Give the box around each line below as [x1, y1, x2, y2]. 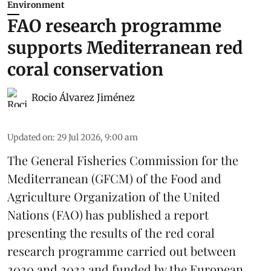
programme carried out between [58, 242, 236, 259]
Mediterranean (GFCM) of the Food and [7, 169, 221, 186]
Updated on [7, 131, 53, 143]
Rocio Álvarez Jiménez [31, 91, 135, 103]
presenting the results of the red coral [7, 224, 215, 241]
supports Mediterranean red [7, 36, 243, 59]
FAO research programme [7, 15, 221, 37]
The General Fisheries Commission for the [7, 151, 238, 168]
